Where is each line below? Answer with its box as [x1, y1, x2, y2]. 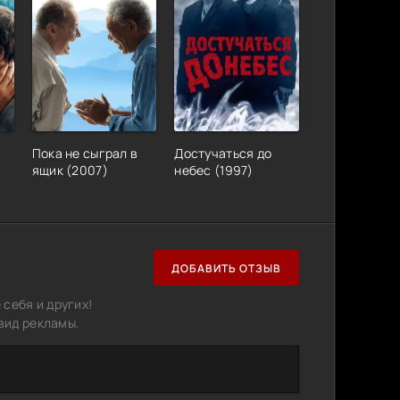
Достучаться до [174, 145, 272, 162]
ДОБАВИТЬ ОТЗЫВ [171, 260, 281, 276]
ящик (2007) [31, 162, 108, 179]
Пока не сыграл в [31, 145, 138, 162]
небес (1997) [174, 162, 254, 179]
